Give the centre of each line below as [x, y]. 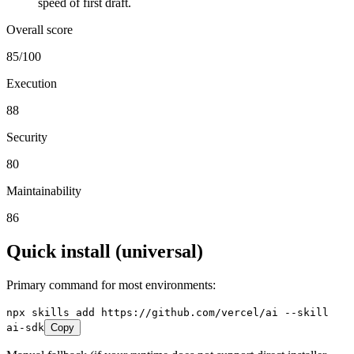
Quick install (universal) [105, 251]
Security [27, 137]
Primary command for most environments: [111, 284]
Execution [32, 83]
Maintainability [44, 190]
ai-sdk [25, 327]
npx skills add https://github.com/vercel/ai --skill [168, 312]
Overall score [40, 29]
